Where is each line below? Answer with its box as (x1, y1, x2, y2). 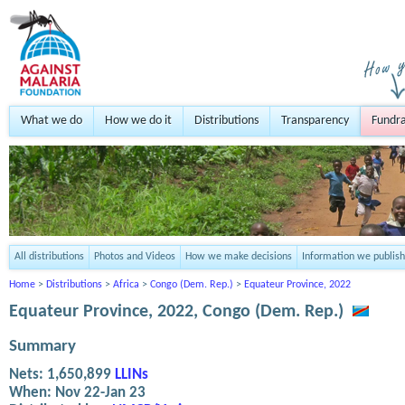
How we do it (105, 114, 172, 127)
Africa (113, 279, 139, 290)
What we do (21, 114, 82, 127)
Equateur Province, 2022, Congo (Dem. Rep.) (9, 303, 344, 321)
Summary (9, 338, 76, 355)
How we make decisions (185, 251, 292, 262)
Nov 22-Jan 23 (55, 386, 146, 400)
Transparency (281, 114, 349, 127)
